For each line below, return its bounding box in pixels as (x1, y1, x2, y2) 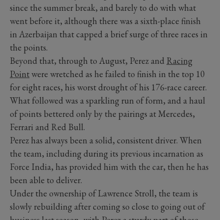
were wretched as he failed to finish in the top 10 (29, 68, 205, 80)
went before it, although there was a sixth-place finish (10, 15, 201, 27)
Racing (166, 55, 192, 66)
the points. (10, 41, 48, 53)
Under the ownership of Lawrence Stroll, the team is (10, 187, 198, 199)
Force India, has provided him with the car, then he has (10, 161, 209, 172)
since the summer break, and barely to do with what (10, 1, 196, 13)
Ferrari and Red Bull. (10, 121, 85, 133)
